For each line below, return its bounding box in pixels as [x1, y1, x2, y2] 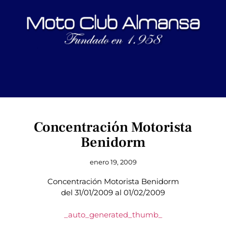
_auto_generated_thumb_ [64, 210, 162, 220]
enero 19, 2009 [89, 158, 137, 166]
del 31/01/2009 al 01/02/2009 [61, 188, 165, 198]
